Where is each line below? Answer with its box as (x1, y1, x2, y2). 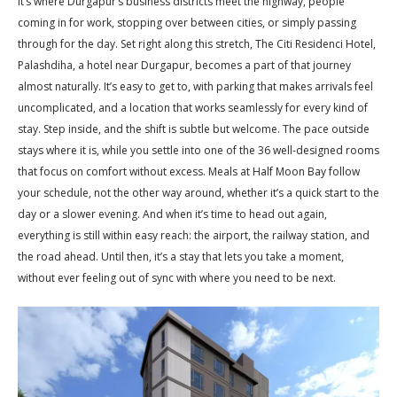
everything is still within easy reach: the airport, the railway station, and (18, 227, 370, 243)
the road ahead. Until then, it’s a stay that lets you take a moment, (18, 248, 344, 264)
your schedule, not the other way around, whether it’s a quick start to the (18, 184, 379, 200)
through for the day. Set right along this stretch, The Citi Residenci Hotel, (18, 35, 376, 51)
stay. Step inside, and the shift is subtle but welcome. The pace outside (18, 121, 370, 136)
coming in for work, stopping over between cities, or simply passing (18, 14, 356, 30)
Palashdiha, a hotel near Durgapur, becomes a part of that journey (18, 57, 351, 73)
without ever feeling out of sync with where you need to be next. (18, 269, 336, 285)
